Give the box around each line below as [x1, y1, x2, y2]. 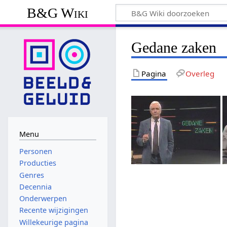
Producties [19, 158, 56, 168]
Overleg [185, 68, 214, 79]
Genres [19, 170, 44, 180]
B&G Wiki [27, 5, 89, 21]
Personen [19, 146, 52, 157]
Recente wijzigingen [19, 205, 88, 215]
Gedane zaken [131, 39, 217, 56]
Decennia [19, 181, 52, 192]
